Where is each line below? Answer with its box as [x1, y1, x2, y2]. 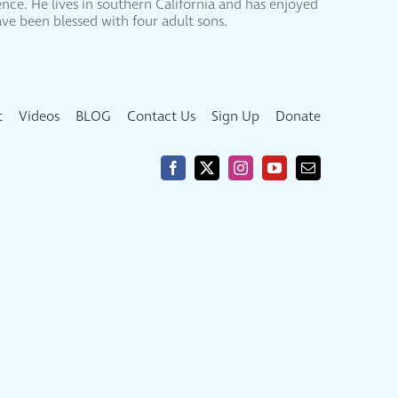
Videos [19, 107, 60, 126]
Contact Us [127, 107, 196, 126]
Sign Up [211, 107, 260, 126]
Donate [275, 107, 322, 126]
